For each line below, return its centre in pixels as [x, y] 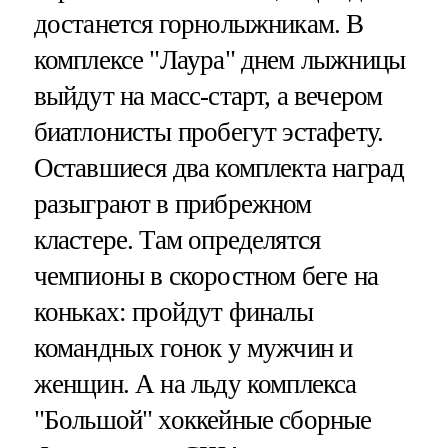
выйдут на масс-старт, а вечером [208, 95]
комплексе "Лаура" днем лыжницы [219, 59]
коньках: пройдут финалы [173, 311]
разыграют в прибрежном [172, 203]
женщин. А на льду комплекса [195, 383]
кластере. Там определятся [177, 239]
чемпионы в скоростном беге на [205, 275]
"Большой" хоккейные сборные [202, 419]
